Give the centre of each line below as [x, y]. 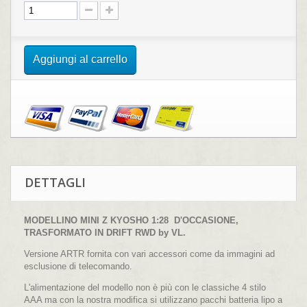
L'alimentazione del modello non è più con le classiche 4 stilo [145, 287]
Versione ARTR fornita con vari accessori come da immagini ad [149, 254]
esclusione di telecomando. [78, 266]
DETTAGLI [55, 182]
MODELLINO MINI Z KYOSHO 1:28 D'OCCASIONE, [131, 220]
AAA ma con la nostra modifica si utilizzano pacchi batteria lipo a [153, 299]
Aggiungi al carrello [80, 59]
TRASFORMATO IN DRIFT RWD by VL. [105, 232]
